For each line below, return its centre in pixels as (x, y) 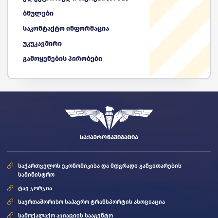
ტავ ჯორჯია (35, 189)
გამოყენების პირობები (63, 59)
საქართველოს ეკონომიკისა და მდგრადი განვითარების (100, 166)
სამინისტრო (36, 175)
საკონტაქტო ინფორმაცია (66, 29)
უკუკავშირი (42, 44)
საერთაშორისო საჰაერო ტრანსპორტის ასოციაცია (91, 202)
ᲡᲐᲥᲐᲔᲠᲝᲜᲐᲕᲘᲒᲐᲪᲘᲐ (109, 137)
